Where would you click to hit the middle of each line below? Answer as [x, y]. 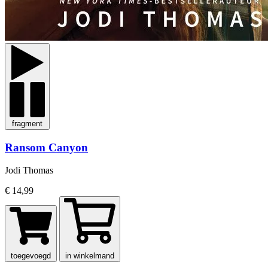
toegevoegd [31, 256]
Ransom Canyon [46, 147]
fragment [27, 124]
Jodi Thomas [29, 170]
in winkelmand [90, 256]
